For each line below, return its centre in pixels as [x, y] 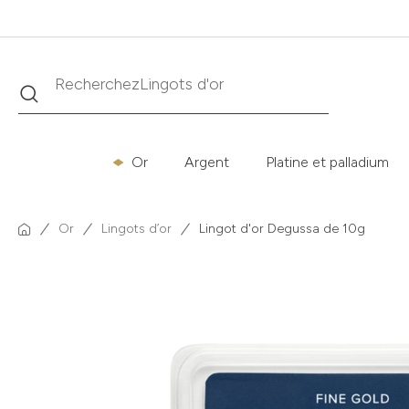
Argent [206, 162]
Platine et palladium [327, 162]
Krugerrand [178, 84]
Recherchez [97, 84]
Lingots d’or [136, 229]
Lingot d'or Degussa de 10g [282, 229]
